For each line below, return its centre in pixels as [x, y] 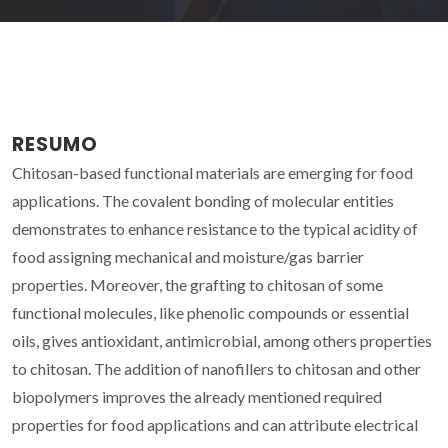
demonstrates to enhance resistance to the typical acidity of [215, 228]
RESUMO [55, 144]
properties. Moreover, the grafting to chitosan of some [197, 284]
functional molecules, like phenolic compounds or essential [210, 312]
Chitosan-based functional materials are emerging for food [212, 172]
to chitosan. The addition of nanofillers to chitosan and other [216, 368]
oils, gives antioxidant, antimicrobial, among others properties [222, 340]
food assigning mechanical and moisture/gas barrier [188, 256]
